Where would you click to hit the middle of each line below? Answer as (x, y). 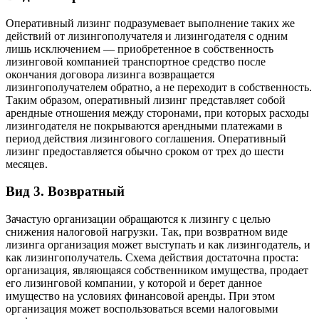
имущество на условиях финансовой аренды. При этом (140, 296)
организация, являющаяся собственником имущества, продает (157, 270)
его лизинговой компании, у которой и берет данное (134, 283)
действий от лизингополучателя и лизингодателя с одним (147, 36)
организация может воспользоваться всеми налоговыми (142, 309)
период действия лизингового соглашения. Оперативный (146, 138)
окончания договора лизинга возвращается (110, 74)
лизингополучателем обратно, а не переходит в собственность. (159, 87)
